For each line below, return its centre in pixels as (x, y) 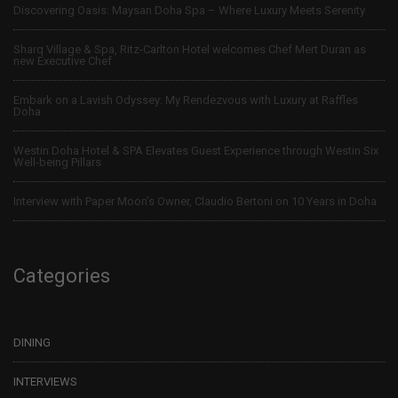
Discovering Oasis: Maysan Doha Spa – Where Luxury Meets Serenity (189, 10)
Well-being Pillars (57, 162)
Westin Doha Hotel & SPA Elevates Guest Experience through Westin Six (196, 150)
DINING (32, 342)
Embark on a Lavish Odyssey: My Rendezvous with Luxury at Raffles (186, 99)
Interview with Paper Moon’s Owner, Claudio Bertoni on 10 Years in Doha (195, 201)
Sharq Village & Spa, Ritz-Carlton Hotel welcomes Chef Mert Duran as (190, 49)
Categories (62, 275)
